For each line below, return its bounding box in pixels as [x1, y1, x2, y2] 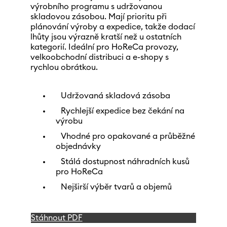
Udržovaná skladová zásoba [60, 92, 170, 100]
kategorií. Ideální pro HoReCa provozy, [30, 43, 178, 51]
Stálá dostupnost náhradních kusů [60, 158, 190, 166]
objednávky [55, 142, 101, 150]
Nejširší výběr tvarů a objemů [60, 183, 172, 191]
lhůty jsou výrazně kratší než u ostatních [30, 33, 181, 41]
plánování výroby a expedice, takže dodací [30, 23, 195, 31]
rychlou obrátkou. [30, 63, 98, 71]
